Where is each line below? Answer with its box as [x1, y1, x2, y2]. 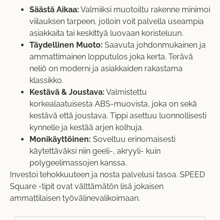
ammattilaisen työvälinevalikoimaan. [10, 193, 140, 203]
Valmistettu [105, 87, 147, 97]
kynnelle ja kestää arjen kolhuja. [29, 123, 143, 133]
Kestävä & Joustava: [29, 87, 105, 97]
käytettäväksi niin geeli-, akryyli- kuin [29, 146, 161, 156]
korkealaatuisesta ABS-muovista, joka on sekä [29, 99, 197, 109]
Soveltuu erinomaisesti [91, 135, 175, 144]
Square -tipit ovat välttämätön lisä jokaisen [10, 182, 164, 192]
